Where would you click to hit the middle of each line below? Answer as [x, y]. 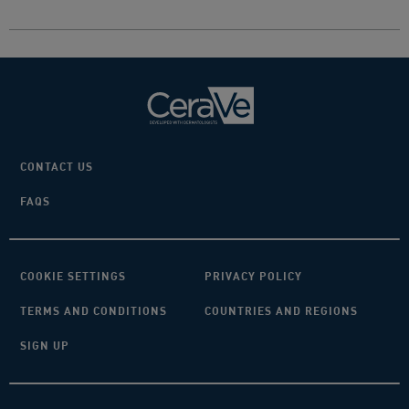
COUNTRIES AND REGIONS [281, 311]
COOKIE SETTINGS [73, 277]
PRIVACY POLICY [253, 277]
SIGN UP [45, 346]
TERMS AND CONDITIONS [94, 311]
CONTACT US [57, 167]
